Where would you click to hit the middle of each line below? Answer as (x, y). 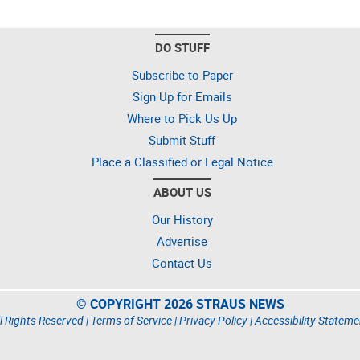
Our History (182, 219)
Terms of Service (131, 320)
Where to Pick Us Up (182, 118)
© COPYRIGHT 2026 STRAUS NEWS (180, 304)
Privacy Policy (213, 320)
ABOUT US (182, 192)
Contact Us (182, 263)
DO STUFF (182, 47)
